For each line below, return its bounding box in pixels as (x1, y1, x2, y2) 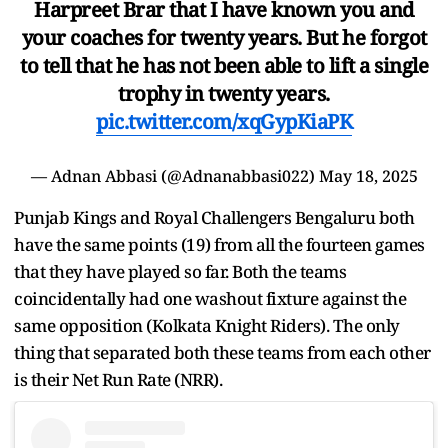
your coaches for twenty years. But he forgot (21, 23, 427, 51)
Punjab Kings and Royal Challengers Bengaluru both (14, 205, 415, 229)
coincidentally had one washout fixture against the (14, 286, 406, 310)
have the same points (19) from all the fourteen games (14, 232, 425, 256)
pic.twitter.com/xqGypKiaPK (96, 107, 352, 135)
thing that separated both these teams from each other (14, 340, 431, 364)
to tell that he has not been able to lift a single (20, 51, 428, 79)
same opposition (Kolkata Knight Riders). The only (14, 313, 400, 337)
